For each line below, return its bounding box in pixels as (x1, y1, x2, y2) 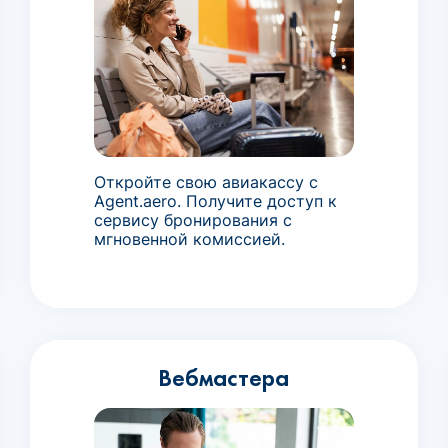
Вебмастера (158, 361, 290, 393)
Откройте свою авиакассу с (93, 171, 318, 192)
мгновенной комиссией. (93, 228, 285, 249)
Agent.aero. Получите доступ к (93, 190, 337, 211)
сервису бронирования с (93, 209, 292, 230)
